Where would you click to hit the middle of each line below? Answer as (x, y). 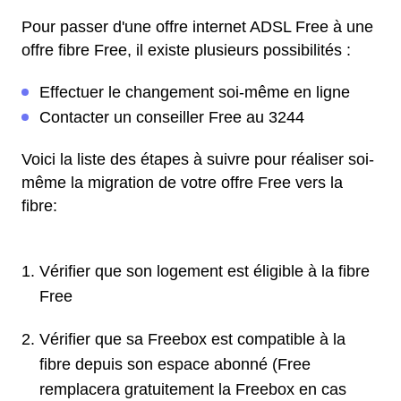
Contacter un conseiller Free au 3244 (172, 118)
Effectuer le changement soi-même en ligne (195, 93)
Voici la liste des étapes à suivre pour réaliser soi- (198, 160)
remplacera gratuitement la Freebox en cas (193, 390)
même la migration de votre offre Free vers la (182, 183)
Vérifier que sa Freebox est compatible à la (192, 340)
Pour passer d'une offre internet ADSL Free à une (197, 27)
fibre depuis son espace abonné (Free (175, 365)
